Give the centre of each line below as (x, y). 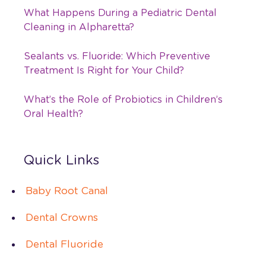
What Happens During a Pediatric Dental (120, 13)
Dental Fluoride (64, 244)
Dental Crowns (62, 217)
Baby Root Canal (67, 191)
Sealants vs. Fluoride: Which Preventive (117, 56)
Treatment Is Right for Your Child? (104, 70)
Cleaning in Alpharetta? (79, 27)
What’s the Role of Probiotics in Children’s (123, 99)
